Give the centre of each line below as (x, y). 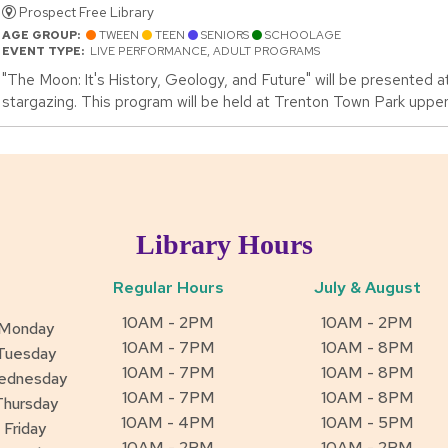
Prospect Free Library (85, 12)
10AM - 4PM (168, 423)
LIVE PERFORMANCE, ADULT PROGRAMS (205, 51)
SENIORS (225, 35)
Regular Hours (168, 288)
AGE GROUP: (44, 35)
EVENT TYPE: (46, 51)
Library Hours (224, 245)
